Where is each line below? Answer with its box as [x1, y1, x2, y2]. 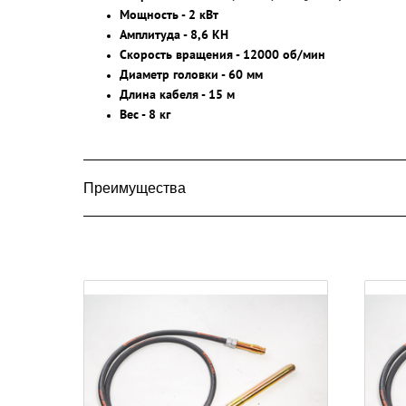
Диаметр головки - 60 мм [120, 66, 263, 82]
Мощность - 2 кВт [120, 6, 218, 23]
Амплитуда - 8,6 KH [120, 26, 228, 43]
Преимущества [83, 180, 186, 196]
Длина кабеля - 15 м [120, 86, 235, 102]
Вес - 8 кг [120, 106, 170, 122]
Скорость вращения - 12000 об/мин [120, 46, 325, 63]
